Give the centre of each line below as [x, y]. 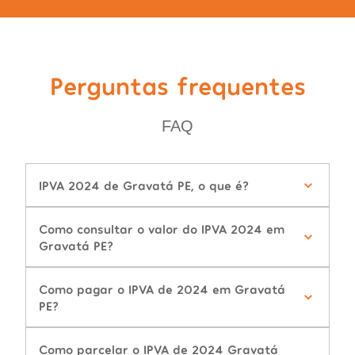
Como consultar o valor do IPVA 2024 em [162, 229]
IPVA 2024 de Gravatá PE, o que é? [144, 185]
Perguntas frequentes [177, 85]
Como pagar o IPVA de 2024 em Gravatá [162, 289]
